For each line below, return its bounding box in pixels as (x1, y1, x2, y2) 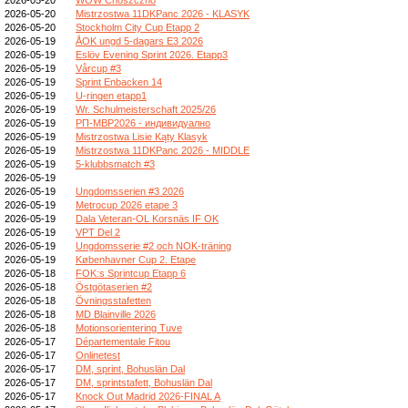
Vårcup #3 (76, 62, 121, 74)
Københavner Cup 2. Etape (76, 253, 196, 265)
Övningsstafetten (76, 294, 151, 306)
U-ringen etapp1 (76, 89, 147, 101)
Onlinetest (76, 349, 120, 361)
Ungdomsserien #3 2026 (76, 185, 184, 197)
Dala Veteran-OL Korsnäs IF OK (76, 212, 219, 224)
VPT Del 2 (76, 226, 120, 238)
